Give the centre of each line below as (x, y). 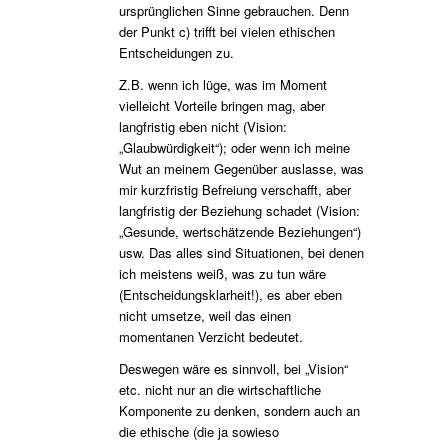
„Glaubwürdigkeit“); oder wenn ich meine (234, 147)
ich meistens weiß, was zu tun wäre (222, 273)
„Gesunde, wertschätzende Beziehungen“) (239, 231)
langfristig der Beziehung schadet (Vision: (239, 210)
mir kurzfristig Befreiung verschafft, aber (234, 189)
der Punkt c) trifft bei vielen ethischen (226, 31)
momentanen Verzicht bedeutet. (210, 336)
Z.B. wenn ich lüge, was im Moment (222, 84)
